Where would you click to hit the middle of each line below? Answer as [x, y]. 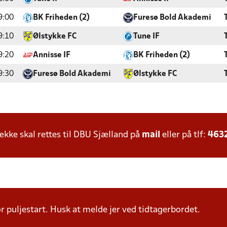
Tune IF [146, 36]
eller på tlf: [184, 135]
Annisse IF [52, 55]
